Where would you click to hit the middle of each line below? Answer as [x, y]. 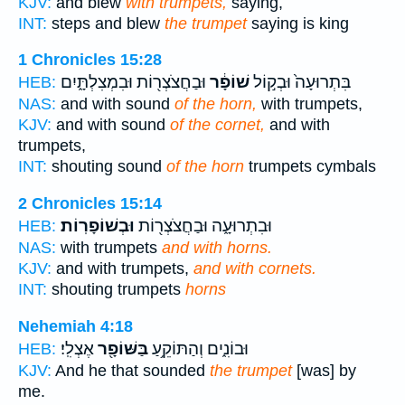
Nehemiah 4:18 [75, 326]
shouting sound [107, 167]
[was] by [324, 370]
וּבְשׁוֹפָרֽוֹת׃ [98, 226]
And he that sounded [131, 370]
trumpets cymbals [310, 167]
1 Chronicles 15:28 [90, 60]
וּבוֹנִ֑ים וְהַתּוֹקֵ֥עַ [198, 348]
